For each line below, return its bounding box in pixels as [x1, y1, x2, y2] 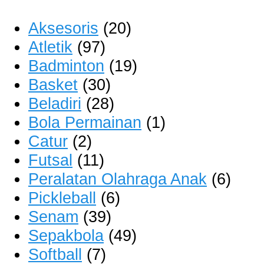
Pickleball [28, 188, 96, 207]
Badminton [28, 56, 104, 75]
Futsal [28, 150, 72, 169]
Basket [28, 75, 78, 94]
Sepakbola [28, 226, 104, 245]
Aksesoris [28, 18, 98, 37]
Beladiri [28, 94, 81, 113]
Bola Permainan [28, 113, 141, 131]
